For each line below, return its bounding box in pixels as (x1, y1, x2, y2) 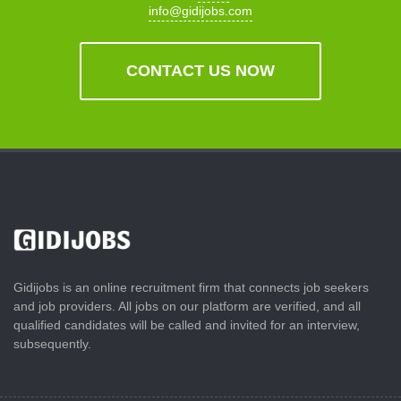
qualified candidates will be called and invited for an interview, (13, 317, 360, 332)
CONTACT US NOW (126, 61, 275, 80)
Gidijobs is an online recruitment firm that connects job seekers (13, 279, 369, 294)
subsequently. (13, 336, 91, 351)
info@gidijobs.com (149, 3, 252, 18)
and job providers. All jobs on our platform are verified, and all (13, 298, 361, 313)
